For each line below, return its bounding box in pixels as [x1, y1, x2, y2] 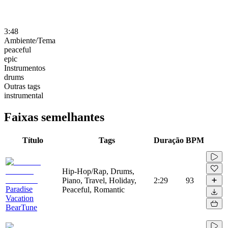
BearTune [6, 203, 37, 212]
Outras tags [4, 81, 40, 91]
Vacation [6, 193, 34, 203]
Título [22, 135, 43, 145]
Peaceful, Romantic [62, 185, 125, 194]
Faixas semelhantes [4, 110, 104, 124]
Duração [154, 135, 184, 145]
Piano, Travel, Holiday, [62, 176, 136, 185]
